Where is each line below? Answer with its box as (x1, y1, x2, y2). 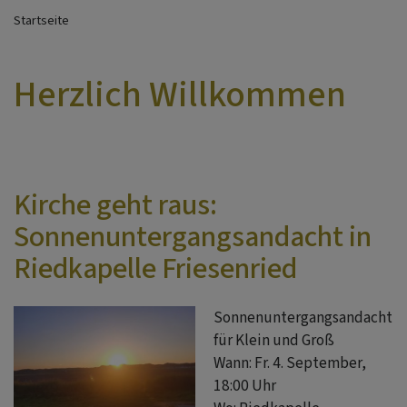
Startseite (14, 12, 69, 30)
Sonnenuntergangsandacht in (14, 217, 372, 256)
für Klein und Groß (213, 330, 334, 352)
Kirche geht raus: (14, 185, 217, 224)
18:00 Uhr (213, 375, 276, 397)
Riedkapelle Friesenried (14, 249, 297, 288)
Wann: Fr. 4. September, (213, 352, 366, 374)
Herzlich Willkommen (14, 70, 346, 119)
